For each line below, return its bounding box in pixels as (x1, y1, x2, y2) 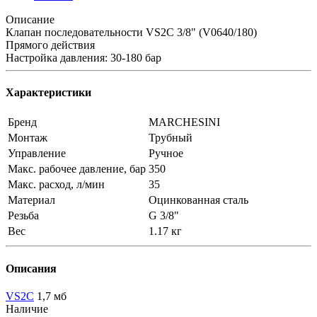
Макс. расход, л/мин (8, 178, 105, 191)
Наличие (6, 302, 48, 315)
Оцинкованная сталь (149, 194, 248, 207)
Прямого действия (6, 38, 95, 51)
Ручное (149, 147, 183, 160)
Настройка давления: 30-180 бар (6, 51, 161, 64)
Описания (6, 262, 57, 275)
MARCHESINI (149, 116, 220, 129)
